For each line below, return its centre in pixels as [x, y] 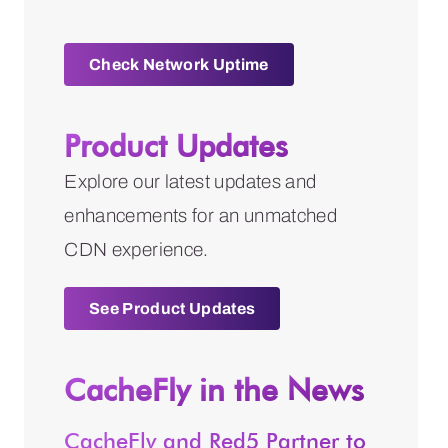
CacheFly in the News [214, 388]
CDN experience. [136, 249]
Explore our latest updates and [190, 181]
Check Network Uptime [179, 64]
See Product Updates [172, 308]
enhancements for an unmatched [201, 215]
